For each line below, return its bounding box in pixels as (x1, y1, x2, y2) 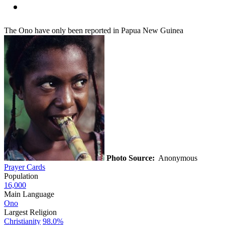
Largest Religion (4, 207, 57, 216)
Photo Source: (106, 153, 155, 162)
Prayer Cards (4, 162, 45, 171)
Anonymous (155, 153, 199, 162)
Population (4, 171, 38, 180)
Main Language (4, 189, 54, 198)
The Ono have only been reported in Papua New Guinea (4, 26, 183, 35)
